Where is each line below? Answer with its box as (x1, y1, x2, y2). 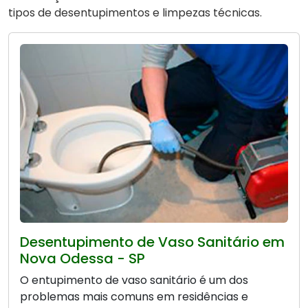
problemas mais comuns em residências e (20, 289, 248, 305)
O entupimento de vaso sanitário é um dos (20, 272, 248, 289)
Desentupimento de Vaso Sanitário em (20, 232, 285, 252)
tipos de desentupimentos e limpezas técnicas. (8, 5, 262, 21)
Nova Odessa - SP (20, 249, 145, 269)
